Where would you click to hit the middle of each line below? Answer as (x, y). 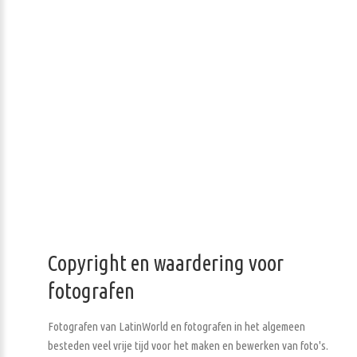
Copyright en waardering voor (166, 263)
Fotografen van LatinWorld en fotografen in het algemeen (177, 327)
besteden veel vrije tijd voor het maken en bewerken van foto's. (188, 346)
